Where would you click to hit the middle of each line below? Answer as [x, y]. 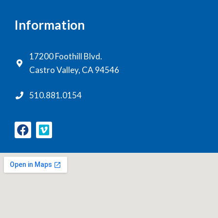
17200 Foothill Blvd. [66, 56]
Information [50, 25]
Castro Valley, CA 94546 [74, 70]
